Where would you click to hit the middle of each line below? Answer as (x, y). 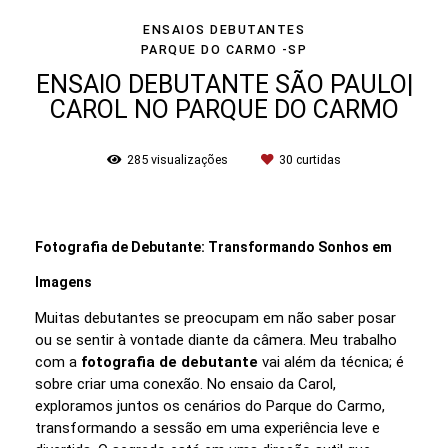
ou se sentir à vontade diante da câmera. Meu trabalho (216, 339)
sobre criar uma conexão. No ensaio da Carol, (185, 383)
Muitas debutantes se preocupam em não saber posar (215, 317)
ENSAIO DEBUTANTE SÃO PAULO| (224, 84)
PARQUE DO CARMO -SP (224, 49)
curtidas (317, 159)
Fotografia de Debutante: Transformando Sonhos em (213, 246)
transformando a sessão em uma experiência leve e (207, 427)
